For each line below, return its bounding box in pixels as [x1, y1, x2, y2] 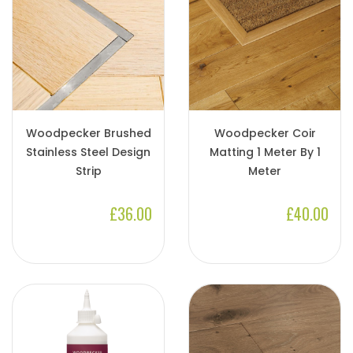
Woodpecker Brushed [25, 124, 151, 141]
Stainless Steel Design [26, 143, 150, 160]
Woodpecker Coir [214, 124, 316, 141]
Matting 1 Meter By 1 [209, 143, 321, 160]
